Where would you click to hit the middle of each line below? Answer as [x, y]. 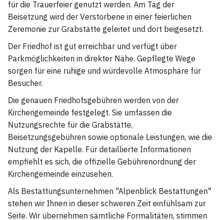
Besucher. [25, 83]
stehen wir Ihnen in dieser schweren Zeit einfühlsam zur [107, 203]
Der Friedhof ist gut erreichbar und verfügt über [92, 46]
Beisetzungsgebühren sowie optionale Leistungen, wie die [110, 137]
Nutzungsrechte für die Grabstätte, [70, 124]
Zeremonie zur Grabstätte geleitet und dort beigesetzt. [106, 29]
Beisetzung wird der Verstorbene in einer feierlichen [100, 16]
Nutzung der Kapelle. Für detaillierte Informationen [99, 149]
